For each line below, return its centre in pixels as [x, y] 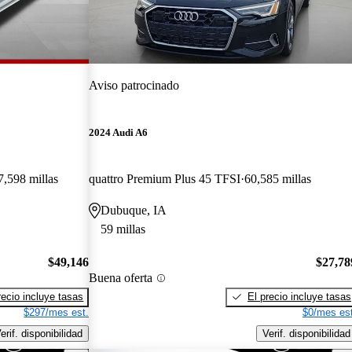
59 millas [123, 229]
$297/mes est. [57, 312]
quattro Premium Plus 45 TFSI [165, 179]
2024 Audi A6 [119, 133]
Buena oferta [121, 278]
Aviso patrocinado [134, 85]
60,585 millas [278, 179]
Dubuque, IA [134, 211]
